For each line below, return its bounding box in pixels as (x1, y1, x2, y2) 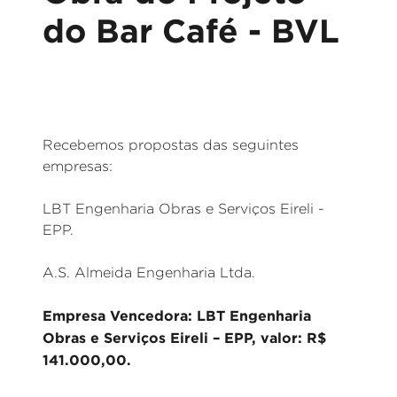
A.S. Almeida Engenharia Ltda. (43, 265, 255, 280)
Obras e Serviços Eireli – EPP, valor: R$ (43, 330, 326, 346)
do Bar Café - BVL (43, 12, 339, 48)
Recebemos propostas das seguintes (43, 137, 299, 152)
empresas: (43, 159, 113, 174)
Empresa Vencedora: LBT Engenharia (43, 307, 311, 323)
